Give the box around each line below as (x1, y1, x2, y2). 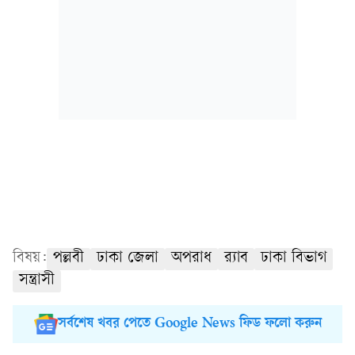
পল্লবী (53, 250, 84, 267)
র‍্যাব (224, 250, 248, 267)
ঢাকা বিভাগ (261, 250, 326, 267)
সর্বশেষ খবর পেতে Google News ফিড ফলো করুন (57, 316, 322, 332)
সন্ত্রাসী (19, 273, 55, 289)
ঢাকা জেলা (97, 250, 158, 267)
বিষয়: (13, 250, 47, 267)
